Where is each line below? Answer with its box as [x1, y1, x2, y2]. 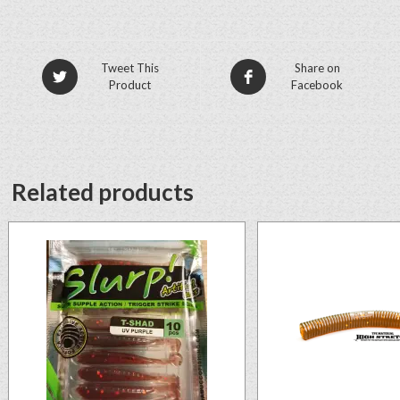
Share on [294, 60, 340, 75]
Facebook [291, 77, 344, 92]
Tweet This [100, 60, 159, 75]
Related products [12, 177, 195, 206]
